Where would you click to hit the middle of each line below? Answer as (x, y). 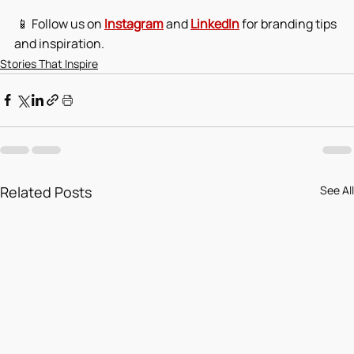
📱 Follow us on (59, 23)
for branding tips (289, 23)
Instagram (134, 23)
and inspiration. (59, 43)
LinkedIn (215, 23)
